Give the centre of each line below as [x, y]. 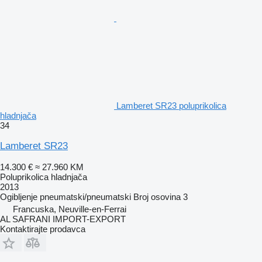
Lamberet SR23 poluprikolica [171, 105]
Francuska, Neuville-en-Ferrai [70, 209]
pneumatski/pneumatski [85, 196]
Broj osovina [157, 196]
